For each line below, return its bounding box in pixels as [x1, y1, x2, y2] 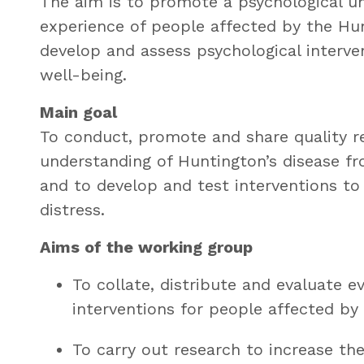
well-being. [39, 64, 127, 84]
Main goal [39, 102, 117, 122]
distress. [39, 199, 105, 219]
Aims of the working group [39, 236, 253, 257]
